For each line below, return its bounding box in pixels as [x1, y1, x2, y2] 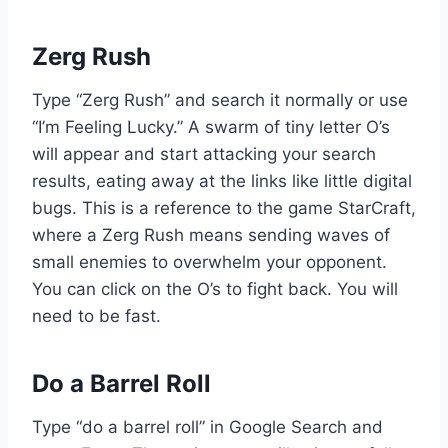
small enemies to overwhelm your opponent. [32, 251, 387, 272]
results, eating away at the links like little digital [32, 170, 412, 191]
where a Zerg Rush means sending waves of [32, 224, 390, 245]
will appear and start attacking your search [32, 143, 376, 164]
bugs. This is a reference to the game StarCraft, [32, 197, 416, 218]
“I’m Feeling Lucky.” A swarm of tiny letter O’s [32, 116, 390, 137]
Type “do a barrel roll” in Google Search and [32, 416, 383, 437]
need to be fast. [32, 305, 161, 326]
